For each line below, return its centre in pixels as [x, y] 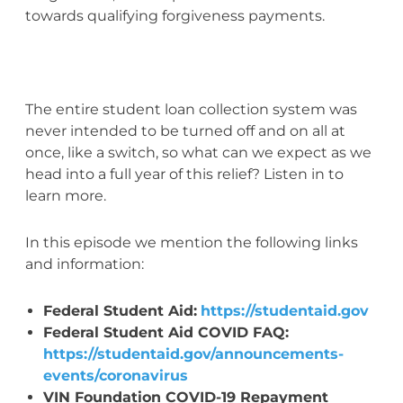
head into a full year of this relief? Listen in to [184, 174]
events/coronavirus [115, 375]
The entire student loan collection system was [191, 109]
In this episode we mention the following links [191, 242]
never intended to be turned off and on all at [185, 130]
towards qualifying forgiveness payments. [175, 15]
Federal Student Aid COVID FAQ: [166, 332]
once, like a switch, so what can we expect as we [198, 152]
